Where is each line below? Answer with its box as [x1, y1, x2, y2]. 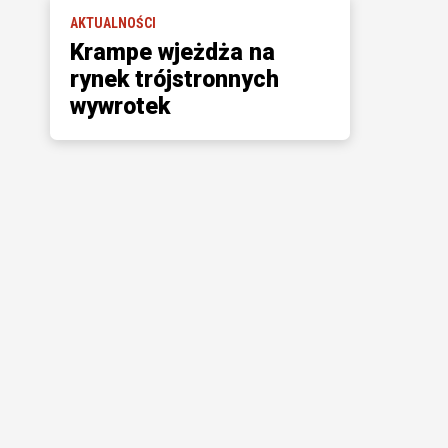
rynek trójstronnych [69, 66, 279, 93]
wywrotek [69, 93, 170, 120]
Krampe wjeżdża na [69, 39, 275, 66]
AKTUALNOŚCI [69, 15, 156, 31]
